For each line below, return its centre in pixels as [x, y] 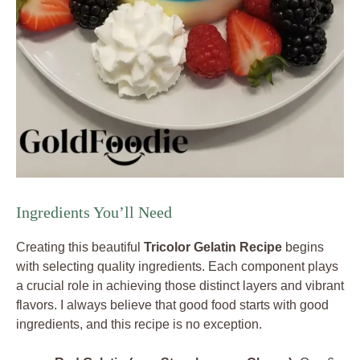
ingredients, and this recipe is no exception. [139, 324]
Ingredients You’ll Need [94, 212]
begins [303, 247]
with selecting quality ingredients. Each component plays [177, 266]
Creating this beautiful [80, 247]
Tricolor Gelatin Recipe [213, 247]
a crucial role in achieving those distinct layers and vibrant [180, 285]
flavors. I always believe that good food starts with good [172, 305]
